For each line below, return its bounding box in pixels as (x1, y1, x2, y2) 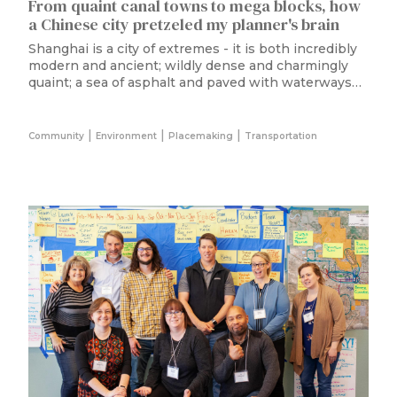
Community (28, 129, 84, 142)
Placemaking (168, 129, 233, 142)
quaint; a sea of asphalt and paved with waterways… (28, 74, 362, 90)
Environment (96, 129, 157, 142)
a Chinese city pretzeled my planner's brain (28, 12, 339, 35)
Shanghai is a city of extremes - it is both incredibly (28, 40, 357, 57)
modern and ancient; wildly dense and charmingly (28, 57, 348, 74)
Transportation (245, 129, 317, 142)
